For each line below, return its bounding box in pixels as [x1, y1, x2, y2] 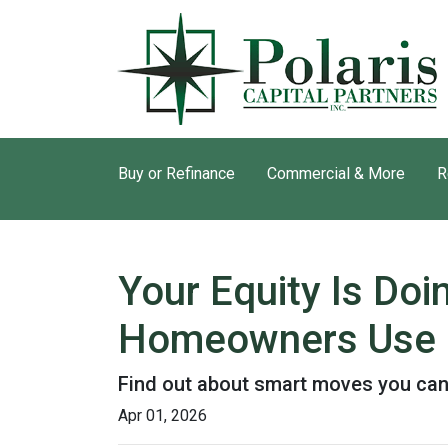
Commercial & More [267, 164, 405, 183]
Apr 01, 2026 [118, 406, 207, 425]
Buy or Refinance [118, 164, 235, 183]
